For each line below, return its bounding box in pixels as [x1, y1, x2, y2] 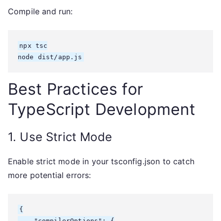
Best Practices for [8, 79, 143, 99]
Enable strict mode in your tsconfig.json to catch [8, 156, 194, 166]
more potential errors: [8, 170, 91, 180]
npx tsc [19, 42, 48, 49]
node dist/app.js [18, 53, 82, 61]
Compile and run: [8, 6, 73, 16]
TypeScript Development [8, 100, 196, 119]
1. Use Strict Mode [8, 130, 112, 144]
